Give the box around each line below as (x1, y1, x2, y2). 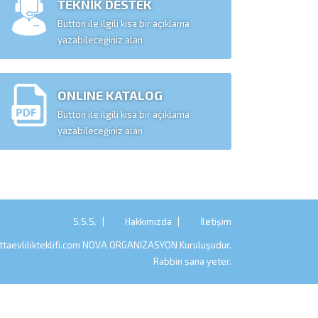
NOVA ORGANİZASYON (82, 239, 180, 251)
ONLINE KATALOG (57, 87, 163, 103)
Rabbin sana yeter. (153, 256, 231, 267)
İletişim (200, 216, 231, 227)
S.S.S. (73, 216, 97, 227)
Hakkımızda (125, 216, 172, 227)
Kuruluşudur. (180, 239, 231, 251)
